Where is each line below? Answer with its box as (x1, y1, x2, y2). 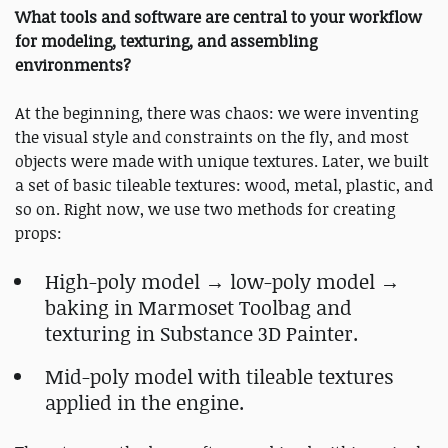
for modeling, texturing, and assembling (15, 29, 317, 52)
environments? (15, 53, 131, 76)
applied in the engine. (45, 388, 244, 416)
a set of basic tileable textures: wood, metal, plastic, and (15, 173, 433, 196)
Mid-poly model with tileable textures (45, 362, 393, 390)
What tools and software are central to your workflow (15, 5, 422, 28)
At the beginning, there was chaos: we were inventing (15, 101, 418, 124)
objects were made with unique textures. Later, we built (15, 149, 429, 172)
